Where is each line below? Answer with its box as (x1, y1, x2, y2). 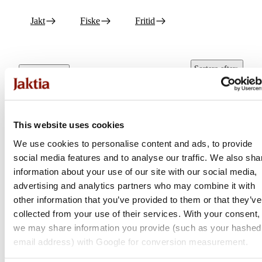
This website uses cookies (13, 119, 125, 130)
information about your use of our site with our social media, (13, 166, 257, 177)
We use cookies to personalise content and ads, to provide (13, 138, 253, 149)
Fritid (135, 15, 155, 26)
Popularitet (194, 75, 230, 85)
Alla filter (23, 70, 53, 80)
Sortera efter (194, 64, 236, 73)
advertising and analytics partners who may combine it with (13, 180, 255, 191)
